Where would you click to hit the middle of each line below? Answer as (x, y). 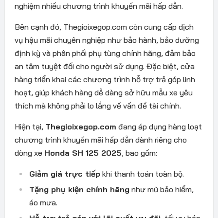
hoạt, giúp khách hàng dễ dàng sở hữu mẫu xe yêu (103, 92)
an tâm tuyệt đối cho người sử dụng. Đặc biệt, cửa (104, 66)
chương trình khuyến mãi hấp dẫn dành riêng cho (100, 139)
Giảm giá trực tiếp (64, 173)
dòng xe (29, 153)
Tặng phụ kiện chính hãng (79, 189)
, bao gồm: (139, 153)
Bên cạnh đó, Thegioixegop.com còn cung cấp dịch (104, 27)
